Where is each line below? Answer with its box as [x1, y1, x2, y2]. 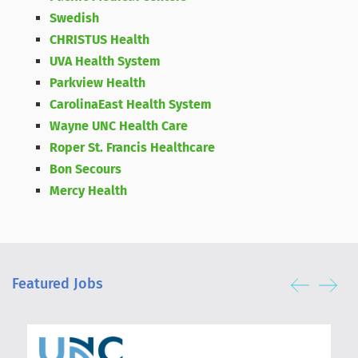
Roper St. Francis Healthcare [50, 140, 216, 155]
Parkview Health [50, 75, 146, 90]
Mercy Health [50, 183, 128, 198]
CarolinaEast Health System [50, 97, 213, 112]
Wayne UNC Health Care [50, 118, 189, 133]
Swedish [50, 10, 100, 26]
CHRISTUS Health [50, 32, 150, 47]
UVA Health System [50, 54, 161, 69]
